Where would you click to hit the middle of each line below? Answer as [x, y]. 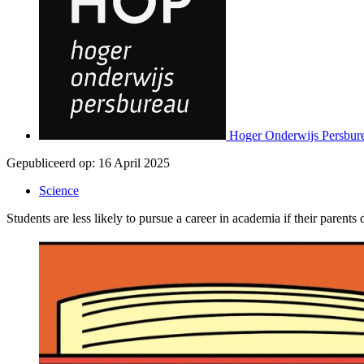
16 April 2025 [134, 162]
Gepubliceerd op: [51, 162]
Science [59, 190]
